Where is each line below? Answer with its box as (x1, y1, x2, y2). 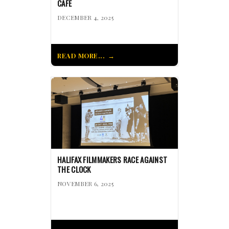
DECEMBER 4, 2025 (57, 13, 113, 22)
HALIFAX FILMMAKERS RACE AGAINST (57, 154, 168, 166)
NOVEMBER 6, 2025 (57, 179, 113, 188)
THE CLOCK (57, 164, 91, 175)
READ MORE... (57, 51, 105, 60)
